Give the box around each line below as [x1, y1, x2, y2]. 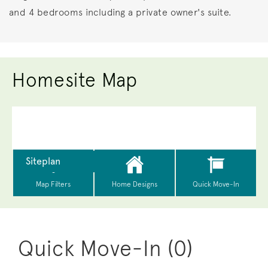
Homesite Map [12, 69, 138, 92]
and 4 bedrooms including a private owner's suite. [9, 7, 237, 19]
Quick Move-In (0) [18, 236, 193, 262]
